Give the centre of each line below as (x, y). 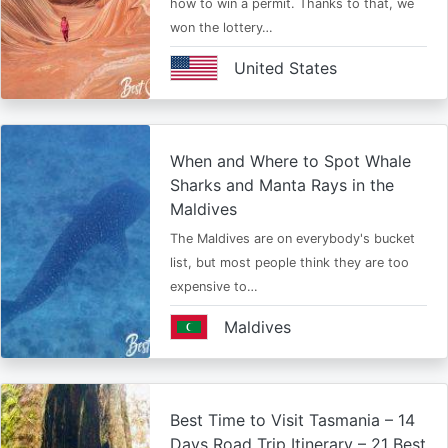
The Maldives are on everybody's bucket (292, 238)
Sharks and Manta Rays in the (281, 185)
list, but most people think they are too (289, 262)
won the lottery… (221, 27)
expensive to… (213, 286)
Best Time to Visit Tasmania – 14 (292, 420)
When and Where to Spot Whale (290, 161)
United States (285, 68)
